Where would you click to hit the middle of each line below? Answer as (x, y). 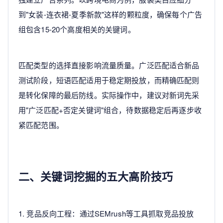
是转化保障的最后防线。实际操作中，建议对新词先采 (109, 95)
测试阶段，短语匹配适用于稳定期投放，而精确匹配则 (109, 80)
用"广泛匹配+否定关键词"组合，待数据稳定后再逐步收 (110, 110)
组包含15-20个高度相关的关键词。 (77, 29)
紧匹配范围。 (41, 125)
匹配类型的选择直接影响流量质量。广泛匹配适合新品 (109, 65)
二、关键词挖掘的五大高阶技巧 (96, 176)
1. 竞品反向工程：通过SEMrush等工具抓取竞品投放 (106, 214)
